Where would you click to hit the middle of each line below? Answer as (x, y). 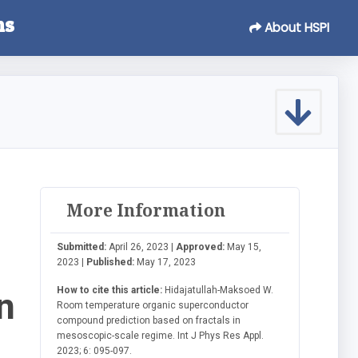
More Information (146, 210)
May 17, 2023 (165, 262)
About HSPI (295, 27)
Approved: (201, 247)
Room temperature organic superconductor (153, 305)
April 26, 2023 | (141, 247)
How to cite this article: (110, 290)
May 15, (243, 247)
